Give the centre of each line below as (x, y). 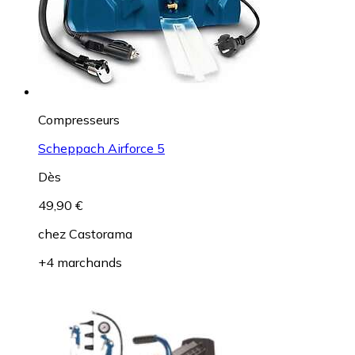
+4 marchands (80, 262)
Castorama (101, 233)
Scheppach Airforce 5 (101, 148)
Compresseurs (79, 119)
